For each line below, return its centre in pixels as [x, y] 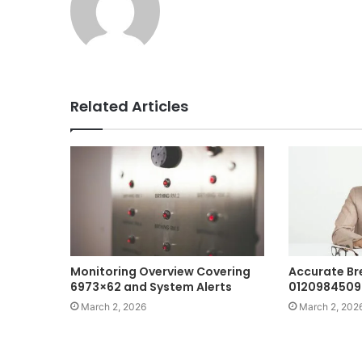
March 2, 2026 [114, 306]
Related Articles [129, 107]
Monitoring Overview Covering [160, 271]
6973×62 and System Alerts [151, 286]
